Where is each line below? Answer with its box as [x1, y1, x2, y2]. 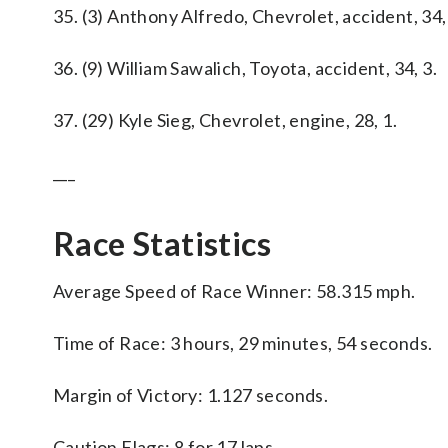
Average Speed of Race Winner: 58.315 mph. [53, 280, 416, 302]
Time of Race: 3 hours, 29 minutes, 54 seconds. [53, 332, 433, 354]
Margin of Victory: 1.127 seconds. [53, 384, 329, 406]
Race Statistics [53, 224, 271, 263]
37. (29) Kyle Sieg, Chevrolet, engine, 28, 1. [53, 109, 397, 131]
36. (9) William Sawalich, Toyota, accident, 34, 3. [53, 57, 437, 79]
